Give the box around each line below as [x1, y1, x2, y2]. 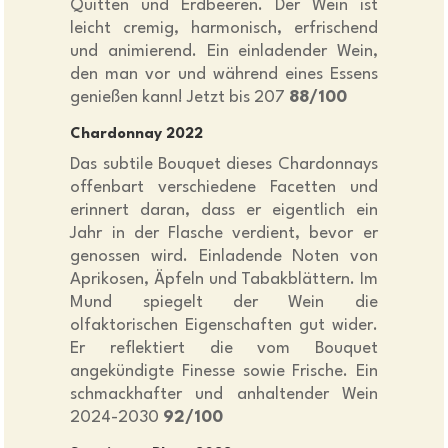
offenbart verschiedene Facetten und [70, 179, 378, 197]
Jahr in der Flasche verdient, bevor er [70, 225, 378, 243]
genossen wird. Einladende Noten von [70, 248, 378, 266]
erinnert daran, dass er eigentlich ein [70, 202, 378, 220]
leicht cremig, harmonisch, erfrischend [70, 20, 378, 38]
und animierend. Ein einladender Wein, [70, 43, 378, 61]
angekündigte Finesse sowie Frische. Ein [70, 363, 378, 381]
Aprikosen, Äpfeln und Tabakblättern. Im [70, 271, 378, 289]
